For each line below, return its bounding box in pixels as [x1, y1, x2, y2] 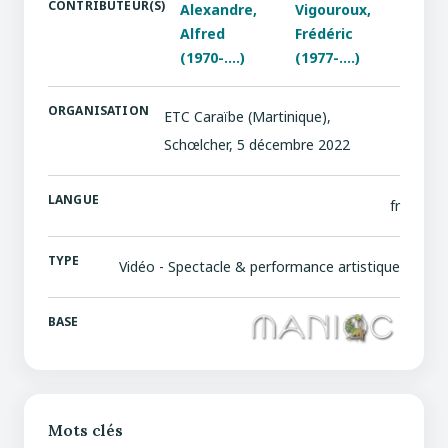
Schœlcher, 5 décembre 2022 [163, 135, 350, 154]
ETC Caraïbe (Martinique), [163, 107, 331, 126]
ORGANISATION [48, 102, 149, 119]
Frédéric [295, 24, 354, 43]
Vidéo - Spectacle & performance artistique [119, 257, 400, 276]
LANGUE [48, 191, 99, 208]
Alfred [180, 24, 226, 43]
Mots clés [48, 420, 123, 440]
